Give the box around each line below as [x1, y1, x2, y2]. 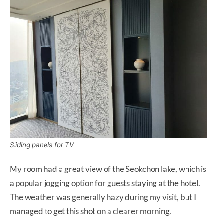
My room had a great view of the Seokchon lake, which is [10, 163, 206, 174]
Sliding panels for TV [10, 140, 74, 149]
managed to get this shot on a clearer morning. [10, 205, 171, 216]
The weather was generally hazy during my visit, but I [10, 191, 196, 202]
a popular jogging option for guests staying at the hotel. [10, 177, 200, 188]
